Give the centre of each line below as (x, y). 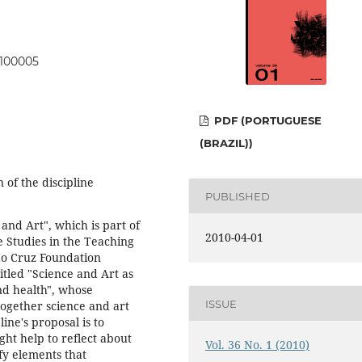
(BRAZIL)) (227, 143)
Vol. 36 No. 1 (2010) (258, 345)
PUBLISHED (238, 196)
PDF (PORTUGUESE (267, 121)
